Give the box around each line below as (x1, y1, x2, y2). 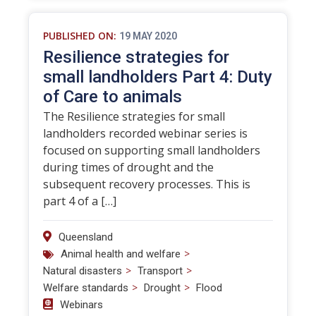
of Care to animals (43, 87, 182, 107)
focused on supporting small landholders (43, 142, 260, 158)
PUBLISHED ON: (43, 29, 116, 42)
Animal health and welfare (61, 248, 181, 260)
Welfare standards (43, 281, 128, 294)
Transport (138, 265, 183, 277)
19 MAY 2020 (119, 30, 177, 42)
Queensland (59, 231, 113, 243)
